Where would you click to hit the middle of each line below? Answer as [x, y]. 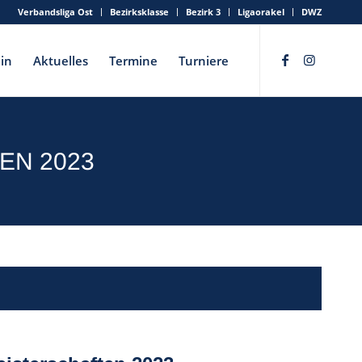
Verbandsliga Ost [55, 12]
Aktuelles [61, 61]
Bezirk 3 [203, 12]
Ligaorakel [261, 12]
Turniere [204, 61]
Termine [133, 61]
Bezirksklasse [139, 12]
